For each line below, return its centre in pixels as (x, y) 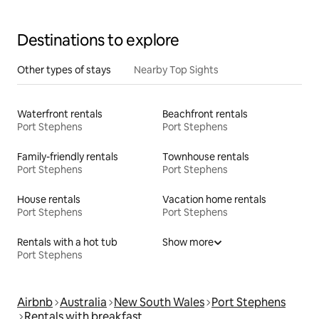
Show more (188, 242)
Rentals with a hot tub (67, 242)
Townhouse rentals (206, 156)
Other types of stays (64, 69)
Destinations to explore (98, 40)
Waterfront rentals (60, 114)
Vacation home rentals (214, 199)
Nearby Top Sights (176, 69)
